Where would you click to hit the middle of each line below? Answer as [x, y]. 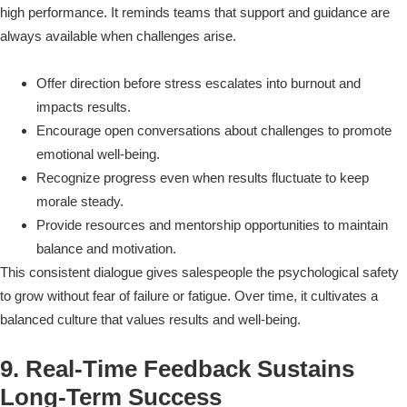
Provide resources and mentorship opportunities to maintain [212, 224]
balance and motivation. [106, 248]
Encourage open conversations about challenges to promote [214, 130]
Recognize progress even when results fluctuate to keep [203, 177]
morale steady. [80, 201]
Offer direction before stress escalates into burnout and [199, 83]
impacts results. [84, 106]
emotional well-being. [98, 154]
